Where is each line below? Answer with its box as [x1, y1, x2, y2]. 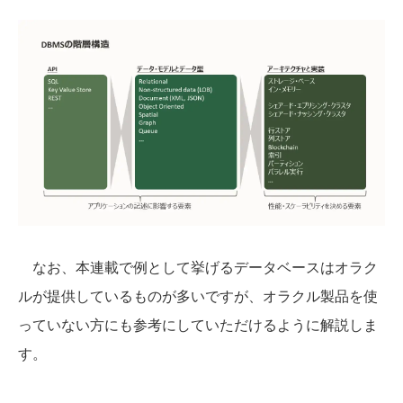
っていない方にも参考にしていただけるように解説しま [18, 314, 378, 336]
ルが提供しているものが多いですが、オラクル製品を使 [18, 285, 378, 307]
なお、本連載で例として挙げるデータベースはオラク [18, 256, 378, 278]
